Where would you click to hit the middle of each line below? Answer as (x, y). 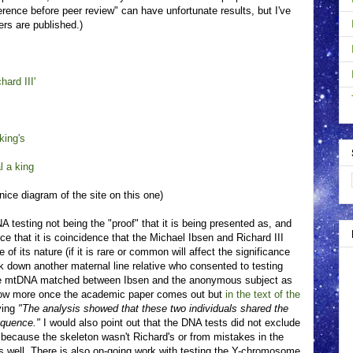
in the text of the (263, 294)
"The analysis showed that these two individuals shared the (153, 308)
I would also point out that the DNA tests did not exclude (170, 323)
